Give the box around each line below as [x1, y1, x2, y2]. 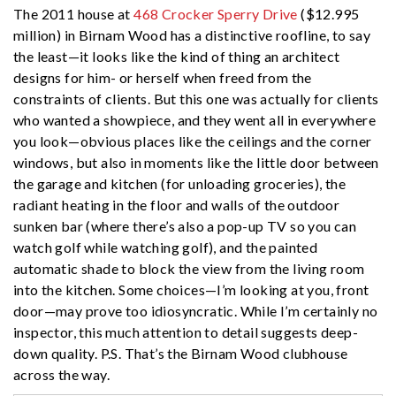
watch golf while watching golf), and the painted [13, 238, 318, 255]
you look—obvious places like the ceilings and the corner [13, 132, 372, 149]
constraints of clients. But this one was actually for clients [13, 89, 379, 107]
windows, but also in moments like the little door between [13, 153, 379, 171]
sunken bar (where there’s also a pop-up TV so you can [13, 217, 357, 234]
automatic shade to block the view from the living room [13, 259, 365, 277]
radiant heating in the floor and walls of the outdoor [13, 195, 340, 213]
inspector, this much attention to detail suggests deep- [13, 323, 358, 340]
